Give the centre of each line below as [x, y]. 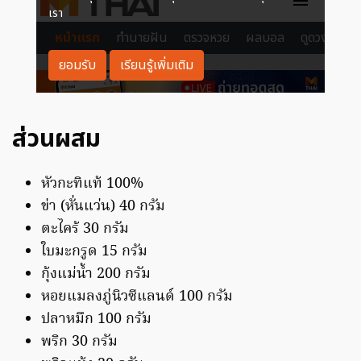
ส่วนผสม [56, 140]
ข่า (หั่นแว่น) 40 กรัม [103, 207]
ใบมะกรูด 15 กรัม [94, 252]
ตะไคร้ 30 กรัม [85, 230]
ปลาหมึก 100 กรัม [96, 320]
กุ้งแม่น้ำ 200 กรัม [96, 275]
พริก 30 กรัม [79, 342]
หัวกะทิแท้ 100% [92, 185]
